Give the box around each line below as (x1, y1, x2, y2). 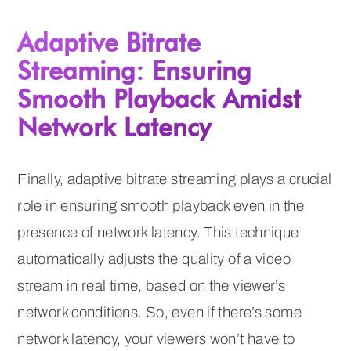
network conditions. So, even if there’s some (17, 303, 302, 320)
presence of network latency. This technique (17, 223, 299, 241)
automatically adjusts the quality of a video (17, 250, 291, 267)
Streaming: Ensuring (17, 54, 252, 85)
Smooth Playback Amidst (17, 82, 302, 114)
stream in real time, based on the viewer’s (17, 277, 286, 294)
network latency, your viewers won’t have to (17, 330, 295, 347)
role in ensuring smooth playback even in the (17, 197, 304, 214)
